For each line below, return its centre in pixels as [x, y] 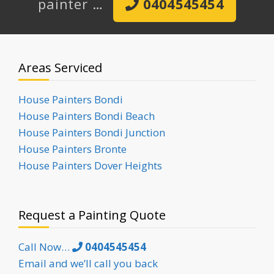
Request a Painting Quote [92, 215]
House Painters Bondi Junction [92, 132]
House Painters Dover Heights [90, 165]
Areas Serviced [60, 67]
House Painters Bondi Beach [87, 116]
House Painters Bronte [72, 149]
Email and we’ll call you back [88, 263]
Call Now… [45, 246]
